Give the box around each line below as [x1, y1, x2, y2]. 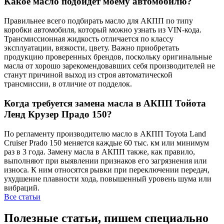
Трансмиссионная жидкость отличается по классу [4, 34, 173, 43]
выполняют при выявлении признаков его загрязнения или [4, 156, 207, 165]
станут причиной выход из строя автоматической [4, 70, 172, 79]
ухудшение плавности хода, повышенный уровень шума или [4, 174, 211, 183]
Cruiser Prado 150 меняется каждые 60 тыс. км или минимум [4, 138, 209, 147]
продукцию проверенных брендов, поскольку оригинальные [4, 52, 212, 61]
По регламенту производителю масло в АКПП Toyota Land [4, 129, 206, 138]
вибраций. [4, 183, 39, 192]
